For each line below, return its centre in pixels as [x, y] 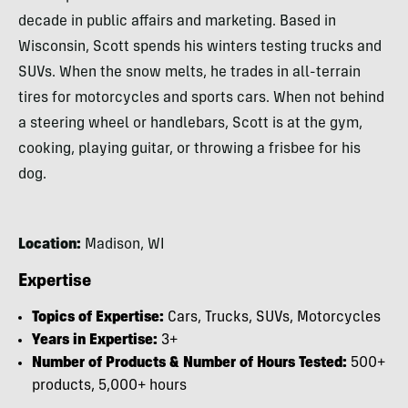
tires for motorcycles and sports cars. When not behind [201, 98]
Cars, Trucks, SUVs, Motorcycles [272, 318]
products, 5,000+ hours [109, 386]
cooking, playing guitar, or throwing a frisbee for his [189, 149]
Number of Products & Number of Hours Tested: [189, 363]
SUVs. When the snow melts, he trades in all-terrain [189, 73]
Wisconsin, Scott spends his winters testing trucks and [200, 47]
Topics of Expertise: [98, 318]
